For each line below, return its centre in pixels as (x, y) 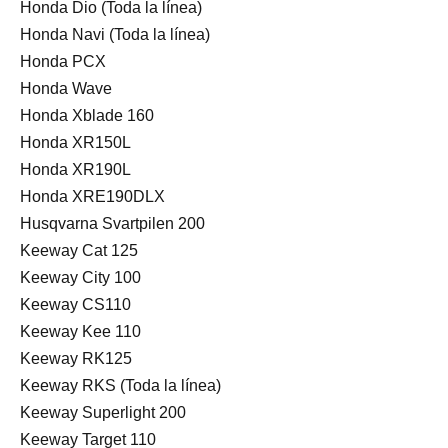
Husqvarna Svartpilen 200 (112, 223)
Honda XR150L (75, 142)
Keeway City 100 (80, 277)
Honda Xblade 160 (87, 115)
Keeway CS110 (75, 304)
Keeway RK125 (76, 358)
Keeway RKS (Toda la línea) (120, 385)
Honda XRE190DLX (92, 196)
